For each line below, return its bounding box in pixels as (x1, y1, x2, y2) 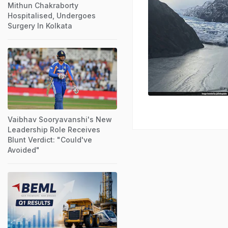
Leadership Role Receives (8, 125, 100, 134)
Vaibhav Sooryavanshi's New (8, 115, 112, 124)
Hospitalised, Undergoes (8, 11, 96, 20)
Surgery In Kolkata (8, 21, 72, 30)
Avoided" (8, 145, 40, 154)
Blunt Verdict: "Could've (8, 135, 92, 144)
